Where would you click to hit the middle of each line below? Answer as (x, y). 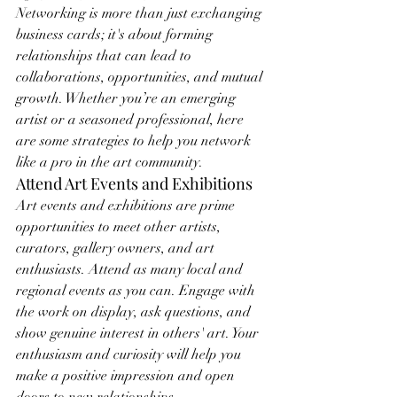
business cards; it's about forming (116, 35)
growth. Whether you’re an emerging (128, 98)
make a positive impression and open (127, 376)
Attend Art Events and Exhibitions (134, 183)
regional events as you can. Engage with (137, 291)
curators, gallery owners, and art (117, 248)
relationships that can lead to (105, 56)
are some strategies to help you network (135, 141)
